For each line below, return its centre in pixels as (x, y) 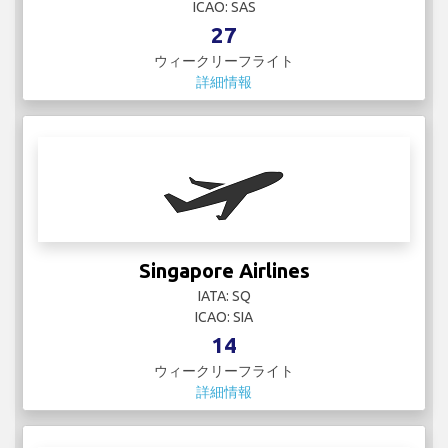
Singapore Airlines (224, 271)
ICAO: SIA (224, 317)
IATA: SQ (224, 296)
